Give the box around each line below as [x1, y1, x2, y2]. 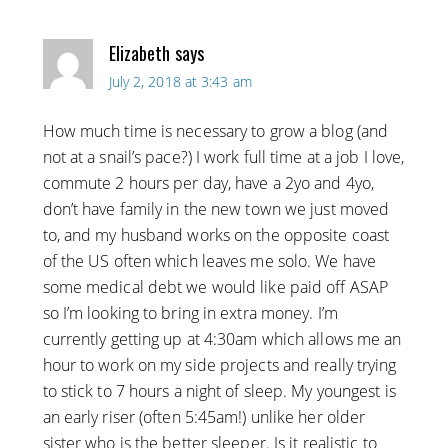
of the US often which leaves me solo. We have [42, 250, 377, 273]
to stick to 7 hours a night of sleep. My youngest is [42, 380, 396, 403]
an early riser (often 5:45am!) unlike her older [42, 406, 366, 429]
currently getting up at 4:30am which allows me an [42, 328, 402, 351]
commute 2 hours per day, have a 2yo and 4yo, [42, 172, 374, 195]
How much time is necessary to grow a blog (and [42, 120, 389, 143]
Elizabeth [108, 40, 171, 67]
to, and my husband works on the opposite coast [42, 224, 390, 247]
